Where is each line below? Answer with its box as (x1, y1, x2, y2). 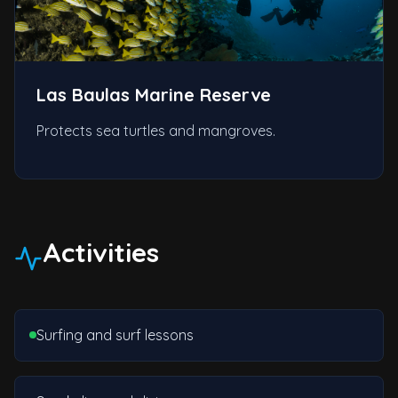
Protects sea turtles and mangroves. (36, 121, 275, 139)
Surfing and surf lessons (36, 325, 194, 344)
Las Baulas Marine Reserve (36, 83, 271, 106)
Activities (43, 235, 159, 269)
